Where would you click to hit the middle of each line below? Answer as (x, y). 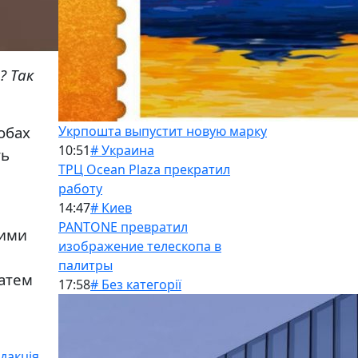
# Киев (111, 208)
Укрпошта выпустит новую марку (163, 131)
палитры (86, 265)
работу (80, 189)
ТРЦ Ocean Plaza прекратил (144, 169)
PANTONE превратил (123, 227)
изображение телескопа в (140, 246)
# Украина (122, 150)
